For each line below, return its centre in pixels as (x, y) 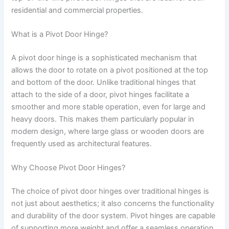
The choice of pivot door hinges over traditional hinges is (110, 191)
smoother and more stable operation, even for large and (109, 107)
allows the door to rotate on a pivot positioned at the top (110, 70)
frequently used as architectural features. (82, 144)
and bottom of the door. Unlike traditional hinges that (104, 83)
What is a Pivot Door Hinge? (60, 35)
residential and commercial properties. (77, 10)
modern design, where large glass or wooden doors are (108, 132)
